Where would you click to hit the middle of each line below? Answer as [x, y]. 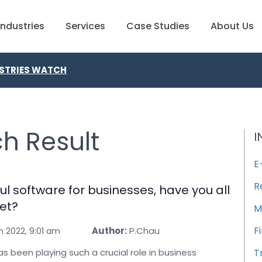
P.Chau [144, 231]
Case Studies [158, 26]
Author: [109, 231]
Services [85, 26]
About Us [232, 26]
